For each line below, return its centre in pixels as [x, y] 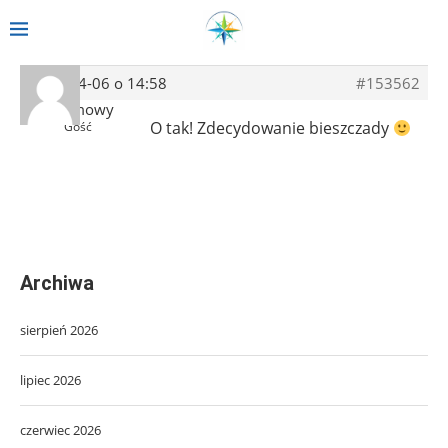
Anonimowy [71, 108]
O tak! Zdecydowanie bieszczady [271, 127]
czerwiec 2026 [60, 429]
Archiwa [57, 282]
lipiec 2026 [50, 379]
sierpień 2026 [59, 329]
